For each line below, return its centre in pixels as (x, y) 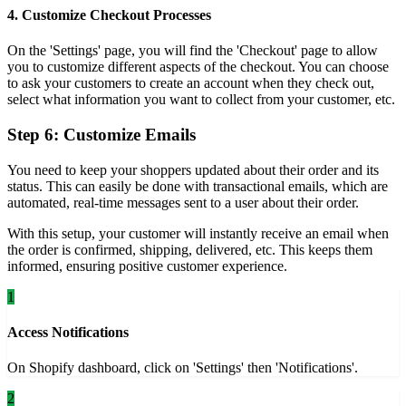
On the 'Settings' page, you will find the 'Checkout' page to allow (193, 51)
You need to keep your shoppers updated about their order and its (193, 169)
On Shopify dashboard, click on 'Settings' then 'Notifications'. (183, 368)
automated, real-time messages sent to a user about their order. (183, 202)
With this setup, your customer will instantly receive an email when (198, 233)
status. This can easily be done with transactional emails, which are (198, 186)
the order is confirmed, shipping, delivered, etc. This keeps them (190, 249)
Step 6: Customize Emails (101, 134)
